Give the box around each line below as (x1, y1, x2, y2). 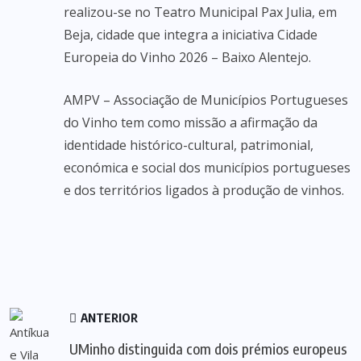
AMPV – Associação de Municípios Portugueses (64, 91, 348, 109)
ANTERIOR (78, 310, 139, 325)
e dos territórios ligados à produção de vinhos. (64, 181, 344, 199)
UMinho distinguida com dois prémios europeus (69, 339, 348, 358)
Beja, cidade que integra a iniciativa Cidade (64, 26, 317, 44)
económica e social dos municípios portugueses (64, 159, 351, 176)
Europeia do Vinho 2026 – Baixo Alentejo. (64, 48, 311, 66)
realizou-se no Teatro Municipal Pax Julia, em (64, 3, 337, 21)
